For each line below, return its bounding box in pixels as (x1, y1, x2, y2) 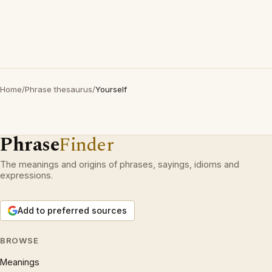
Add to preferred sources (18, 205, 127, 216)
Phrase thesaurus (25, 84, 92, 95)
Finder (59, 131, 114, 160)
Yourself (95, 84, 127, 95)
